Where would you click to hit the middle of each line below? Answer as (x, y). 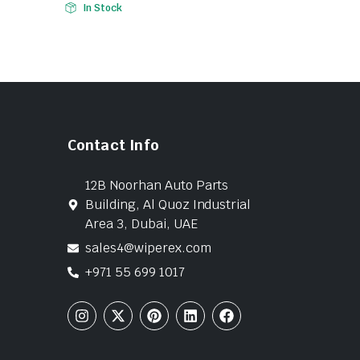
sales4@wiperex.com (148, 247)
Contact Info (113, 145)
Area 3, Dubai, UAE (141, 223)
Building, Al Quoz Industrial (168, 204)
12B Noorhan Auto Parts (157, 185)
